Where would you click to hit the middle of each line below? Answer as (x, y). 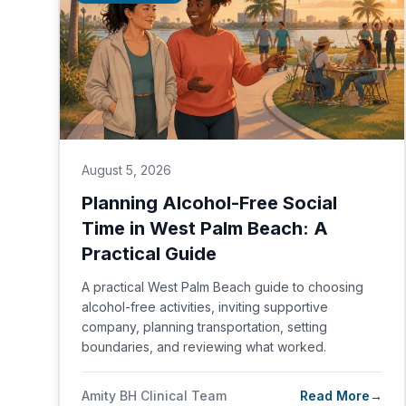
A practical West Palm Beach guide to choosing (222, 287)
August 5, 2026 (126, 170)
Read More (335, 396)
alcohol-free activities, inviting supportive (205, 307)
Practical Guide (149, 254)
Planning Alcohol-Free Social (209, 203)
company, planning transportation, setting (204, 327)
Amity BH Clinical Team (154, 396)
